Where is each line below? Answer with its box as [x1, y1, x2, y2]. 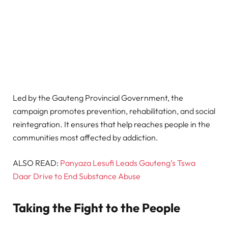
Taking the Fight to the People [13, 200, 180, 215]
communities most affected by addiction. [13, 132, 158, 143]
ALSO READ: [13, 158, 60, 168]
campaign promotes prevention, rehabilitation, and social [13, 106, 215, 117]
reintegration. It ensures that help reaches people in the [13, 119, 210, 130]
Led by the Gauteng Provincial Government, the [13, 93, 183, 103]
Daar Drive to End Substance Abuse [13, 171, 140, 182]
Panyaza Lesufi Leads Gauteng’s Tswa [60, 158, 195, 168]
